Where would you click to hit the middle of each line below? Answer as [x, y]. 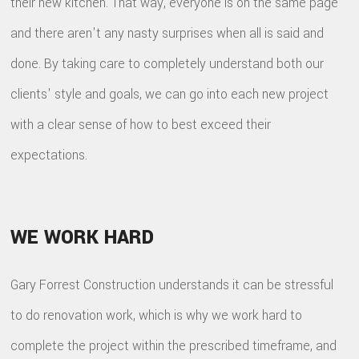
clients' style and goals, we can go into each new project [170, 94]
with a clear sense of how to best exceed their [141, 124]
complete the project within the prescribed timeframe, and [174, 345]
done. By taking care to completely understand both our [167, 63]
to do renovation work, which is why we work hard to [157, 315]
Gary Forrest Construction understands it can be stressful [172, 284]
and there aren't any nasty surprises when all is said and [167, 33]
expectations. [49, 155]
